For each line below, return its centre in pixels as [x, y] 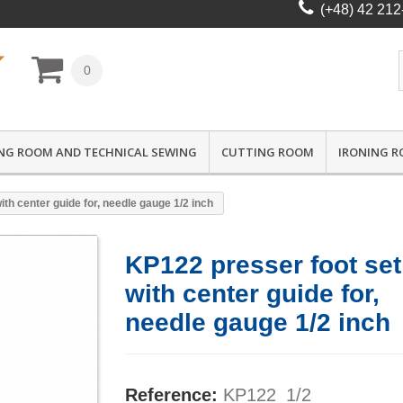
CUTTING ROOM [268, 152]
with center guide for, [252, 293]
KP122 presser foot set [263, 264]
